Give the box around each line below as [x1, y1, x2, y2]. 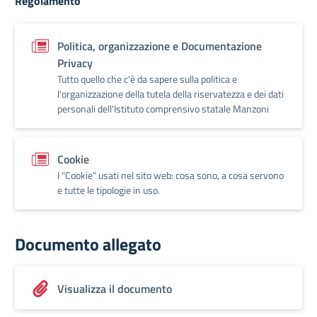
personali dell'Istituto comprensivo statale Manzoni [57, 101, 269, 116]
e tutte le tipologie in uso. [57, 183, 160, 197]
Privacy [57, 54, 93, 71]
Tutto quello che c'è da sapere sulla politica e [57, 71, 237, 86]
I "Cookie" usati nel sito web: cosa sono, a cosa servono [57, 168, 284, 183]
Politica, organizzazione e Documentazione [57, 38, 262, 54]
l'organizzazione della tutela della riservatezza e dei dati [57, 86, 284, 101]
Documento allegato [15, 231, 161, 257]
